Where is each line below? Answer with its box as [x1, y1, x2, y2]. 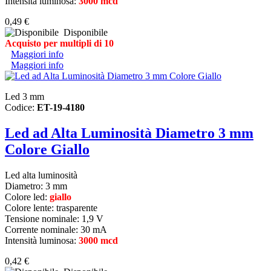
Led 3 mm [5, 91, 44, 102]
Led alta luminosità [5, 169, 77, 180]
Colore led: [5, 191, 50, 202]
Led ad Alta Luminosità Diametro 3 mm [5, 125, 253, 141]
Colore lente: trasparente [5, 202, 97, 213]
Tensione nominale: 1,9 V [5, 213, 103, 224]
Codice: [5, 102, 37, 113]
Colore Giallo [5, 141, 90, 157]
